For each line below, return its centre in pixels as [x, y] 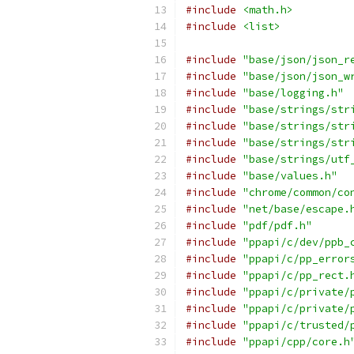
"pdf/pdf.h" [277, 226]
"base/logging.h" [293, 93]
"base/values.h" [290, 176]
